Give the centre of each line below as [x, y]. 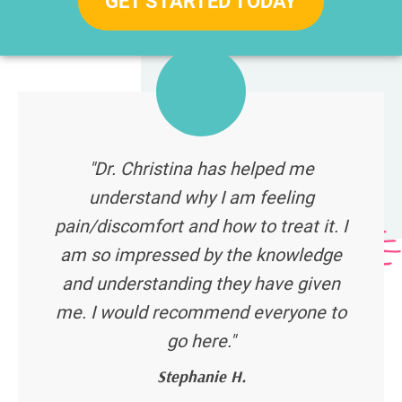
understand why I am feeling [201, 198]
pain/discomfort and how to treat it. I [201, 227]
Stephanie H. [201, 377]
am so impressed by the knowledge [201, 255]
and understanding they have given [201, 284]
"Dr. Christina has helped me [201, 169]
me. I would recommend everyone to [201, 313]
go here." [201, 341]
